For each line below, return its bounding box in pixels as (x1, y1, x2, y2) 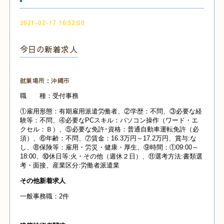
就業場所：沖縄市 (19, 76, 70, 85)
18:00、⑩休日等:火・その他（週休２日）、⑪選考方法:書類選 (19, 152, 202, 160)
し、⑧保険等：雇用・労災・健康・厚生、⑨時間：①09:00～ (19, 143, 198, 151)
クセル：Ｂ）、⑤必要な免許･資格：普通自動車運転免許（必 (19, 125, 199, 133)
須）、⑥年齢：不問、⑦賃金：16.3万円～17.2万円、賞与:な (19, 134, 196, 142)
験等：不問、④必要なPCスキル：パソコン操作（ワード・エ (19, 116, 198, 124)
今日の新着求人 (19, 43, 78, 54)
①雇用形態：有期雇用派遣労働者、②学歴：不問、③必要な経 (19, 107, 202, 115)
